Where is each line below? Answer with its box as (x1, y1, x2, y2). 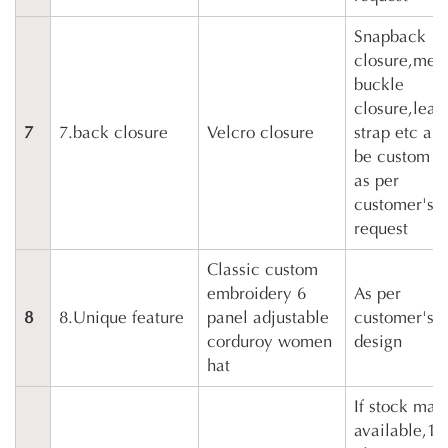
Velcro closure (207, 122, 314, 144)
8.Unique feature (59, 307, 184, 329)
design (354, 331, 402, 353)
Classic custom (207, 259, 318, 281)
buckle (354, 74, 404, 96)
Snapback (354, 26, 426, 48)
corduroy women (207, 331, 332, 353)
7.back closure (59, 122, 168, 144)
